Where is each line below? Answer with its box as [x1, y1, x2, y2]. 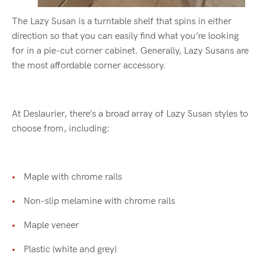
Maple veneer [24, 219, 79, 231]
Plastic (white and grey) [24, 243, 117, 255]
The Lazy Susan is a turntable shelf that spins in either [12, 15, 232, 27]
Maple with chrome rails [24, 171, 122, 183]
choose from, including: [12, 123, 110, 134]
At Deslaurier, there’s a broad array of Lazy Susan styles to [12, 108, 248, 120]
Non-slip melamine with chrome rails [24, 195, 175, 207]
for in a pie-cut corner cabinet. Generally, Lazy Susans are [12, 45, 249, 57]
